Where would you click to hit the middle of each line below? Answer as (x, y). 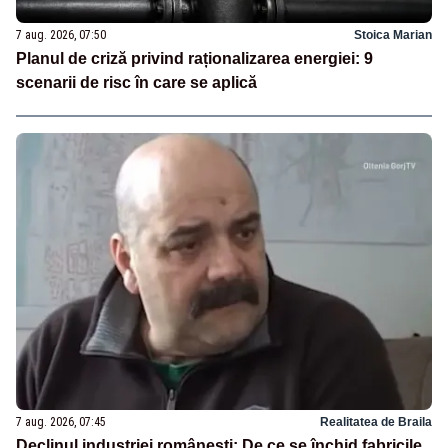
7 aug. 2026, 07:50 (61, 35)
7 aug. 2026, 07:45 (61, 421)
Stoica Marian (393, 35)
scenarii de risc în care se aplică (136, 83)
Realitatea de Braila (376, 421)
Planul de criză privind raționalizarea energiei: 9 (194, 59)
